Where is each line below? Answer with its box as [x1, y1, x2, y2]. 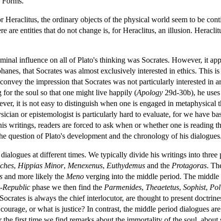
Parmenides [104, 183, 142, 191]
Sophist [183, 183, 206, 191]
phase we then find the [30, 183, 104, 191]
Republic [2, 183, 30, 191]
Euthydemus [107, 161, 145, 170]
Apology [137, 88, 163, 97]
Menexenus [68, 161, 103, 170]
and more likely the [2, 172, 66, 181]
